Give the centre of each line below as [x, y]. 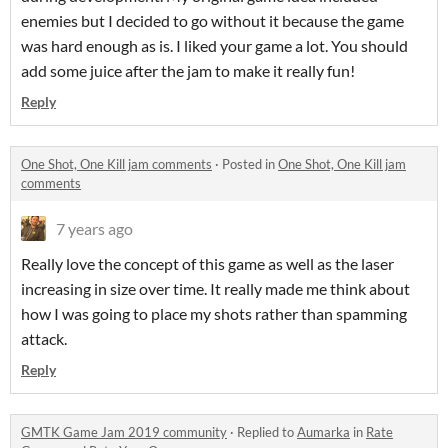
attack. [45, 339]
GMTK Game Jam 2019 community [124, 432]
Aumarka [323, 432]
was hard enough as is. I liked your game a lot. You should [214, 46]
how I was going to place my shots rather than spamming [214, 314]
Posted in [250, 164]
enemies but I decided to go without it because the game [212, 21]
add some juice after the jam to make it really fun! [188, 71]
